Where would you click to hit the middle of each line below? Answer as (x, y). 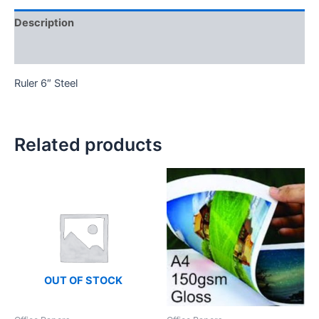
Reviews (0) (45, 50)
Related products (88, 144)
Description (44, 23)
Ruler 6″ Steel (46, 83)
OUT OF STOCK (83, 280)
